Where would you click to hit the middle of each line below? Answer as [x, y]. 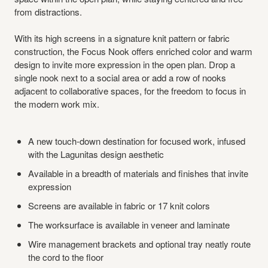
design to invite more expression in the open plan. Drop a [125, 64]
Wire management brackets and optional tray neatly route [139, 244]
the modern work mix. [57, 104]
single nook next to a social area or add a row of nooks [120, 77]
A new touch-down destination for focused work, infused [136, 141]
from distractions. [48, 12]
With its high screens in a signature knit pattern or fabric [122, 38]
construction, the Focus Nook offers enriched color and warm [133, 51]
